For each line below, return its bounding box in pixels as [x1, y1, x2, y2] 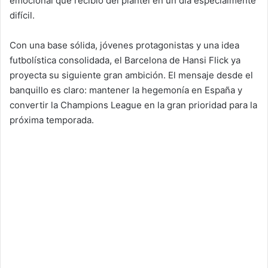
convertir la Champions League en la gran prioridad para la [10, 99, 257, 111]
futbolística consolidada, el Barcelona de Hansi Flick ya [10, 54, 240, 66]
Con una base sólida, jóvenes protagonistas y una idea [10, 39, 239, 51]
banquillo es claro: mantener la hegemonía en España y [10, 84, 242, 96]
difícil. [10, 9, 35, 21]
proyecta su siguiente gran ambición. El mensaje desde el [10, 69, 253, 81]
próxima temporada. [10, 114, 94, 126]
